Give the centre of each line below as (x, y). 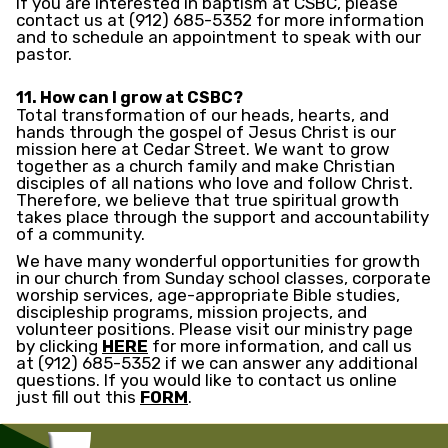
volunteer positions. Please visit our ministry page (214, 329)
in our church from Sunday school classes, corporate (223, 278)
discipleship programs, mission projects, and (191, 312)
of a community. (80, 234)
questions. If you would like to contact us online (206, 380)
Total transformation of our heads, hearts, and (202, 115)
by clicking (59, 346)
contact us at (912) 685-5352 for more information (220, 20)
